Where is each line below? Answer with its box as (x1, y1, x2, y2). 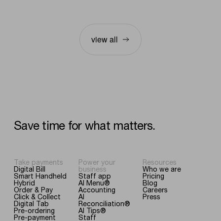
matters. (113, 118, 155, 132)
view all (91, 34, 118, 45)
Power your (78, 158, 115, 166)
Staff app (78, 172, 111, 180)
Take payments (14, 158, 63, 166)
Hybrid (14, 179, 35, 187)
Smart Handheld (14, 172, 67, 180)
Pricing (143, 172, 165, 180)
